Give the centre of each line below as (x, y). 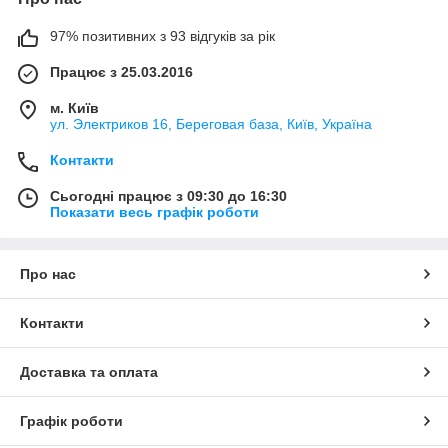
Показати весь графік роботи (154, 212)
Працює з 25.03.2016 (121, 72)
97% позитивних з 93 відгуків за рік (162, 36)
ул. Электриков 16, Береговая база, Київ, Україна (211, 124)
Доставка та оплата (89, 372)
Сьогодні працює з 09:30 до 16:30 (168, 196)
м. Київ (74, 108)
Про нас (48, 274)
